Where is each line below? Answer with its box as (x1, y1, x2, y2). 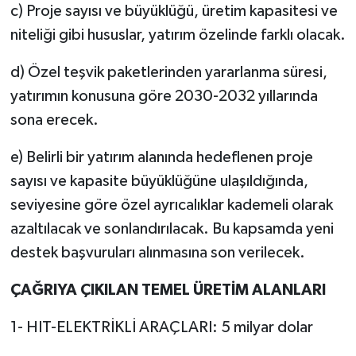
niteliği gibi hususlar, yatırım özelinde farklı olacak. (10, 26, 346, 43)
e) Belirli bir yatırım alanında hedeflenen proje (10, 149, 313, 165)
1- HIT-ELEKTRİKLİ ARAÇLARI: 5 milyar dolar (10, 319, 313, 335)
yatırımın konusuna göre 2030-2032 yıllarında (10, 87, 318, 104)
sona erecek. (10, 111, 99, 128)
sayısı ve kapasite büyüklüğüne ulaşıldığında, (10, 172, 308, 189)
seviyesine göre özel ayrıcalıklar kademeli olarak (10, 196, 333, 213)
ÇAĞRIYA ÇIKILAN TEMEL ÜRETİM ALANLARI (10, 281, 326, 298)
